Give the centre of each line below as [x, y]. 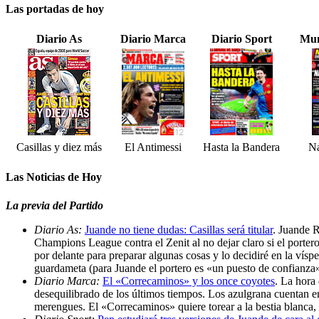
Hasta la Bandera [241, 147]
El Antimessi [153, 147]
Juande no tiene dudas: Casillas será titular [179, 229]
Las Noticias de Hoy [54, 177]
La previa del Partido [54, 205]
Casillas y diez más [59, 147]
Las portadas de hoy [55, 9]
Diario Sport [241, 39]
